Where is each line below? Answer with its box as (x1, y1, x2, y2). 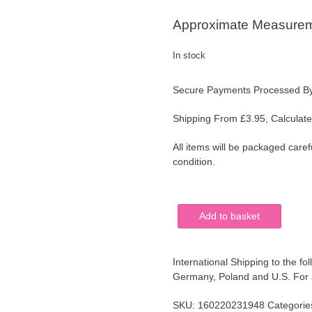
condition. (172, 155, 215, 167)
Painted (171, 248, 205, 260)
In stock (172, 49, 205, 61)
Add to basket (198, 210, 260, 221)
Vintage (171, 204, 205, 216)
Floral (171, 292, 197, 304)
